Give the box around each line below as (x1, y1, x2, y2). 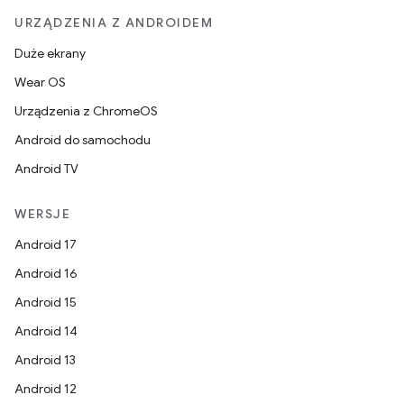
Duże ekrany (14, 45, 86, 61)
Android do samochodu (14, 132, 151, 148)
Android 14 (14, 323, 78, 339)
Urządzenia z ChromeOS (14, 103, 158, 119)
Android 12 (14, 381, 77, 397)
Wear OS (14, 74, 66, 90)
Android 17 (14, 236, 77, 252)
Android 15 (14, 294, 77, 310)
